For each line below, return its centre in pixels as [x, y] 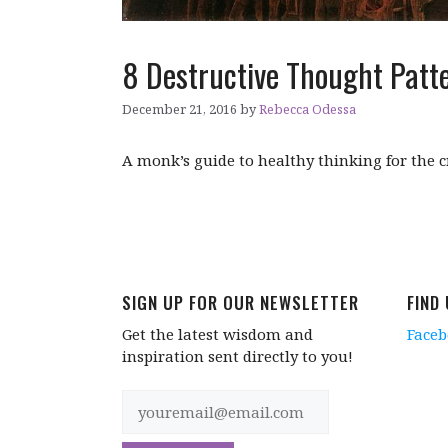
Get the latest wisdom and [217, 334]
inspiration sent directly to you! [237, 356]
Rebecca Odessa [307, 109]
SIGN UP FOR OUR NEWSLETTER [240, 303]
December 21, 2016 [179, 109]
